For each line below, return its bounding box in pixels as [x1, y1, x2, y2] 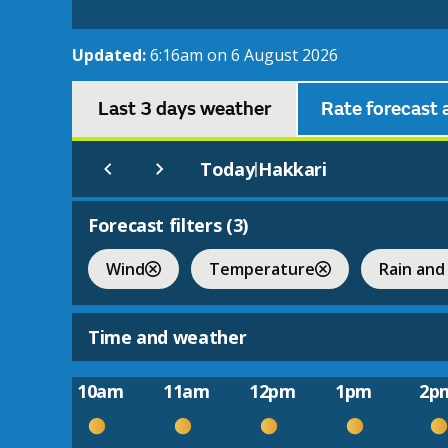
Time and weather [88, 325, 247, 350]
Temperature [209, 257, 315, 280]
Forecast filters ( [88, 213, 233, 238]
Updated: [72, 44, 150, 67]
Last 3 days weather [97, 97, 271, 122]
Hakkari [258, 157, 327, 182]
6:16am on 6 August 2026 [150, 44, 338, 67]
